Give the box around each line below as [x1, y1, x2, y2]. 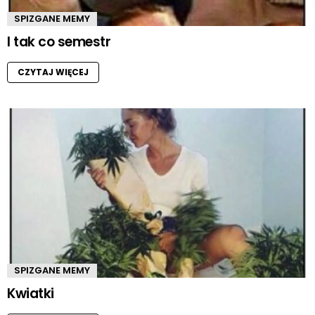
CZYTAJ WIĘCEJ [18, 66, 89, 78]
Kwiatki [7, 284, 54, 304]
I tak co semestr [7, 32, 111, 51]
